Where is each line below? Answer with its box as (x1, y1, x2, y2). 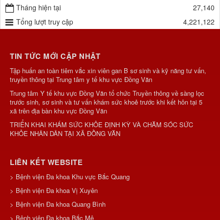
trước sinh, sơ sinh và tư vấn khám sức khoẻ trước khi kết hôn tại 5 (10, 97, 202, 107)
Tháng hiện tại (16, 2, 61, 13)
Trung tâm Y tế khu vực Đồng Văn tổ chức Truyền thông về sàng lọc (10, 88, 204, 98)
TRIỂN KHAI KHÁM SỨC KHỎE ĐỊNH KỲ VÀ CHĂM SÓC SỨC (10, 120, 193, 130)
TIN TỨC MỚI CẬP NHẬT (10, 51, 100, 62)
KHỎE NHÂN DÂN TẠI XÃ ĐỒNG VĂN (10, 129, 120, 138)
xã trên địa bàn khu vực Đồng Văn (10, 106, 107, 116)
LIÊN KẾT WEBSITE (10, 157, 82, 168)
